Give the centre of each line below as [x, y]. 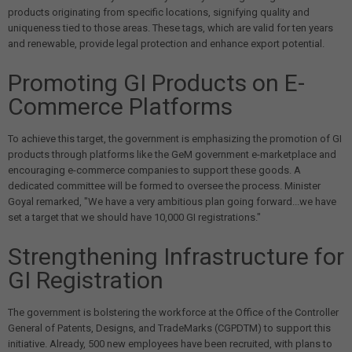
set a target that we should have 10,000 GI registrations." [134, 218]
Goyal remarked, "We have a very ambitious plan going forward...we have [172, 202]
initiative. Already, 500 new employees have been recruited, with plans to [170, 344]
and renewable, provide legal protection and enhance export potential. [166, 44]
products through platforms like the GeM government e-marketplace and [172, 155]
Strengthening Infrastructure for [176, 257]
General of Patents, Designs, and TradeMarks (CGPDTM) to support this [169, 328]
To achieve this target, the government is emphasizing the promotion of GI [175, 139]
